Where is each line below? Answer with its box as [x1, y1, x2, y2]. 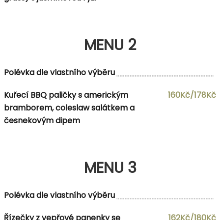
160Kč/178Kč [168, 89, 216, 101]
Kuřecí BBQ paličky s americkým [4, 89, 128, 101]
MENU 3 [83, 157, 137, 178]
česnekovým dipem [4, 114, 80, 126]
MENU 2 [84, 34, 136, 55]
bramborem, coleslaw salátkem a [4, 102, 135, 113]
